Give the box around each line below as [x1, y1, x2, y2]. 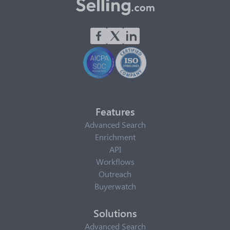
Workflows [95, 156, 135, 167]
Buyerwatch [94, 181, 136, 191]
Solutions [93, 205, 137, 220]
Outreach [99, 168, 131, 179]
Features [95, 104, 135, 118]
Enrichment [94, 131, 136, 142]
